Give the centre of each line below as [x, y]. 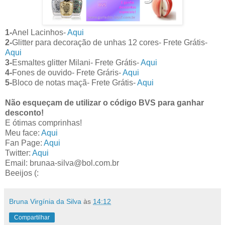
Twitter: [19, 153]
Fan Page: [24, 143]
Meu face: [23, 133]
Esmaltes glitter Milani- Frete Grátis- [76, 63]
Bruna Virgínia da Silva [45, 202]
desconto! [24, 113]
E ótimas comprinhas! [43, 123]
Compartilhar [32, 218]
